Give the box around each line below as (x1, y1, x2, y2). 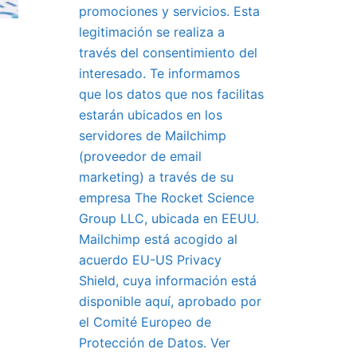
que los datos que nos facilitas (78, 86, 264, 102)
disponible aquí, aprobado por (78, 293, 261, 309)
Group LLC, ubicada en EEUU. (78, 210, 259, 226)
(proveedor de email (78, 148, 202, 164)
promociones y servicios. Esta (78, 3, 260, 19)
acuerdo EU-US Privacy (78, 252, 222, 268)
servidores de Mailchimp (78, 127, 226, 143)
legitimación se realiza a (78, 24, 225, 40)
